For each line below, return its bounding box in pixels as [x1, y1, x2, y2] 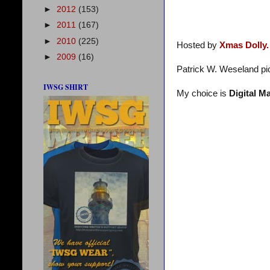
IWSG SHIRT [43, 82, 88, 92]
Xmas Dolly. [219, 40, 269, 51]
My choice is [177, 89, 229, 99]
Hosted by [177, 40, 219, 51]
